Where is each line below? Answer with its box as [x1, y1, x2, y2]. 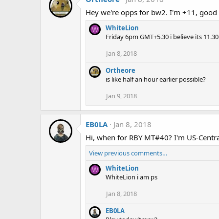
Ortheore [106, 66, 135, 75]
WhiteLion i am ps [106, 173, 157, 182]
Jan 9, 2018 [106, 91, 137, 101]
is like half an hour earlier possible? [106, 75, 206, 84]
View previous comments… [89, 149, 167, 158]
